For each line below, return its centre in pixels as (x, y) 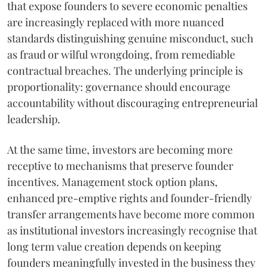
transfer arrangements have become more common (131, 214)
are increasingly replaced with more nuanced (115, 22)
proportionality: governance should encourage (119, 87)
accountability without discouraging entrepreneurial (133, 103)
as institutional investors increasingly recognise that (132, 231)
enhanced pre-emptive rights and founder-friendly (130, 198)
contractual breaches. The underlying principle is (125, 71)
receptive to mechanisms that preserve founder (120, 166)
